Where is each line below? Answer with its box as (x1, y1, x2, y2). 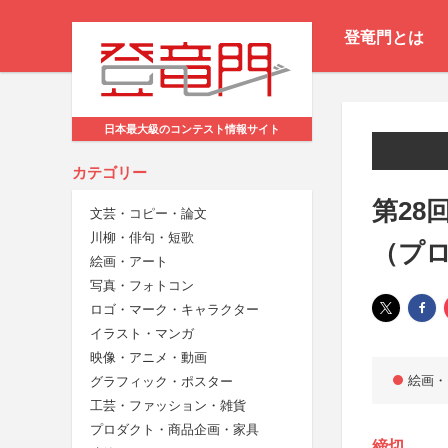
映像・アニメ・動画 (90, 350, 207, 366)
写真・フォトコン (90, 278, 194, 294)
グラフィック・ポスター (90, 374, 233, 390)
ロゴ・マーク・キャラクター (90, 302, 259, 318)
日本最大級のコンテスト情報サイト (104, 123, 280, 136)
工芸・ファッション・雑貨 (90, 398, 246, 414)
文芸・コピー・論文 (90, 206, 207, 222)
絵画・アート (90, 254, 168, 270)
